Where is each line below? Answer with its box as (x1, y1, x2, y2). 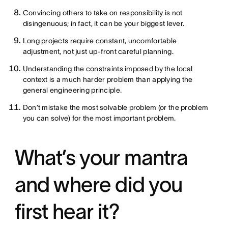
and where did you (14, 173, 183, 196)
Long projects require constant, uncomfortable (22, 37, 177, 45)
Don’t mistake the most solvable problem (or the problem (22, 103, 209, 112)
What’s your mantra (14, 146, 188, 169)
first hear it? (14, 199, 120, 223)
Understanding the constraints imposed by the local (22, 65, 193, 73)
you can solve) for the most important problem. (22, 114, 176, 123)
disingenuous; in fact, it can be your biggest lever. (22, 19, 185, 28)
